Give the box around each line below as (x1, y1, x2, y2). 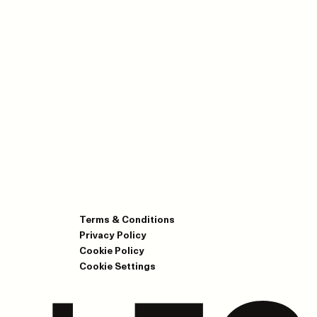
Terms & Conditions (79, 211, 175, 226)
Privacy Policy (79, 226, 146, 242)
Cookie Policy (79, 242, 144, 258)
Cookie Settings (79, 258, 156, 273)
